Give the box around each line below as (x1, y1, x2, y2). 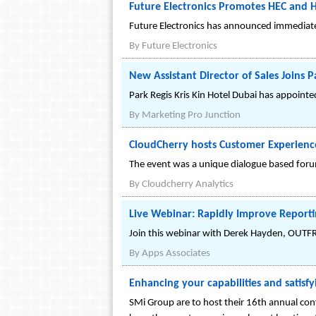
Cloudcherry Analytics (142, 179, 233, 190)
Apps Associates (142, 248, 210, 259)
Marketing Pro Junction (142, 110, 241, 121)
